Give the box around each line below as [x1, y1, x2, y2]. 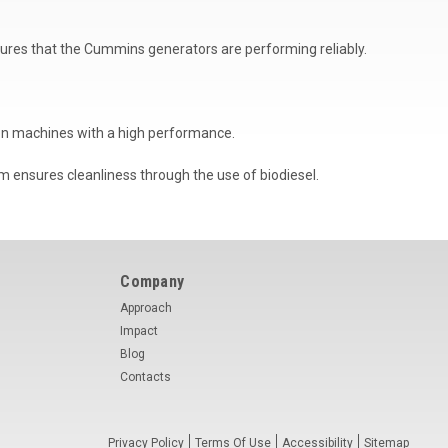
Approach [120, 300, 173, 315]
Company [120, 271, 184, 291]
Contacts [120, 369, 172, 384]
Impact [120, 323, 159, 338]
